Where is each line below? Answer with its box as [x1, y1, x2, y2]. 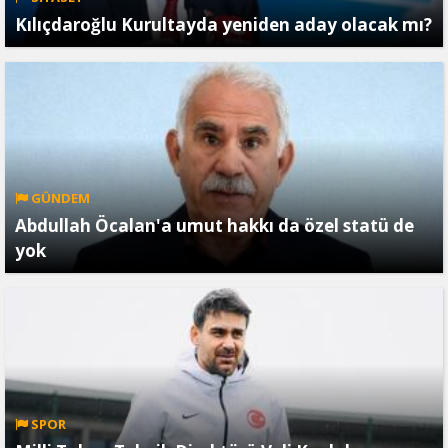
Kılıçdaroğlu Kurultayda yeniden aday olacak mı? [15, 12, 432, 36]
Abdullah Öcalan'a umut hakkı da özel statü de [15, 213, 414, 237]
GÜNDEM [28, 188, 90, 207]
